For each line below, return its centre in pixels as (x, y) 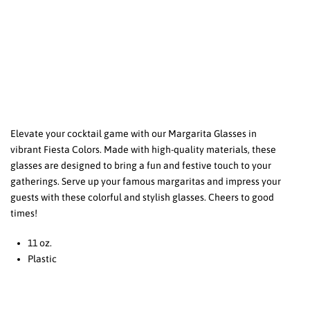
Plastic (42, 258)
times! (24, 213)
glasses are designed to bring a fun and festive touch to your (141, 165)
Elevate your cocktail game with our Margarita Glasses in (134, 133)
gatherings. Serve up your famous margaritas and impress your (146, 181)
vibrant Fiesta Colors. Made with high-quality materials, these (143, 149)
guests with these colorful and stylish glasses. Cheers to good (142, 197)
